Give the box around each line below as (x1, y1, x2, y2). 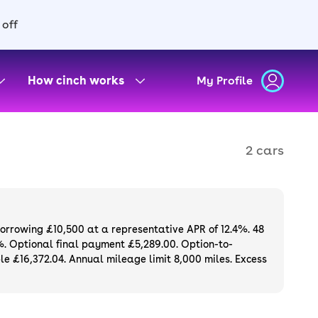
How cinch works (28, 74, 124, 87)
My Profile (197, 74, 253, 87)
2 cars (246, 142, 284, 158)
